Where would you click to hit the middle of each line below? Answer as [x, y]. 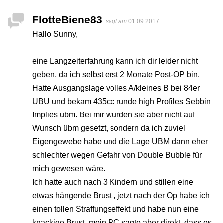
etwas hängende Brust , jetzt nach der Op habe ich [121, 196]
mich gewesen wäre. [69, 169]
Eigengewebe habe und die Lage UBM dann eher [120, 142]
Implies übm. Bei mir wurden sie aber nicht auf [113, 115]
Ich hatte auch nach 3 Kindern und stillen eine [113, 182]
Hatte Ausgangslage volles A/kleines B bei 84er [116, 88]
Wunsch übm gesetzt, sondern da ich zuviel [109, 128]
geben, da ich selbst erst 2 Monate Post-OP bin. [116, 75]
